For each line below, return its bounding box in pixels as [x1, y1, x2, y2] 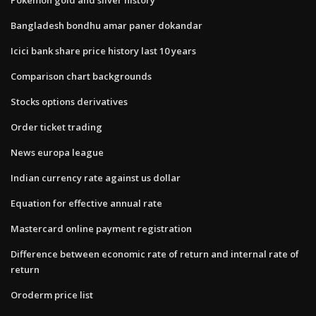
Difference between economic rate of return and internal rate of [11, 247, 299, 260]
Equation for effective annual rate [11, 196, 162, 209]
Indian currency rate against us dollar [11, 171, 181, 184]
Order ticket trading [11, 120, 102, 133]
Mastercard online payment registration [11, 221, 192, 235]
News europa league [11, 145, 104, 159]
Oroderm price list [11, 288, 93, 301]
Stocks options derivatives [11, 95, 128, 108]
